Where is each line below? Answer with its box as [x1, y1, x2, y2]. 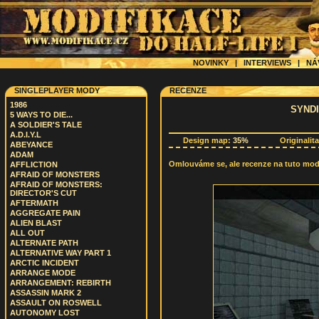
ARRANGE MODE [10, 268, 75, 277]
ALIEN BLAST [10, 219, 62, 227]
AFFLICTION [10, 160, 58, 169]
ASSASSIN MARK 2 [10, 288, 81, 297]
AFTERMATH [10, 199, 58, 207]
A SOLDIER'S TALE [10, 120, 82, 129]
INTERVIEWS [237, 58, 298, 67]
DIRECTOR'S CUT [10, 189, 77, 197]
